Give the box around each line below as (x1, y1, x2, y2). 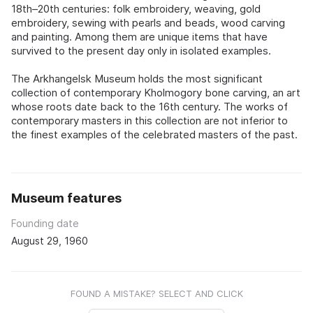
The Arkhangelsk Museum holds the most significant (11, 71, 263, 85)
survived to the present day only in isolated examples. (11, 43, 271, 57)
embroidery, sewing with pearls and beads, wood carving (11, 15, 285, 29)
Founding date (11, 217, 79, 229)
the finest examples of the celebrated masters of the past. (11, 127, 298, 141)
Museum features (11, 190, 122, 205)
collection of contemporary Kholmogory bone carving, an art (11, 85, 300, 99)
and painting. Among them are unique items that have (11, 29, 268, 43)
